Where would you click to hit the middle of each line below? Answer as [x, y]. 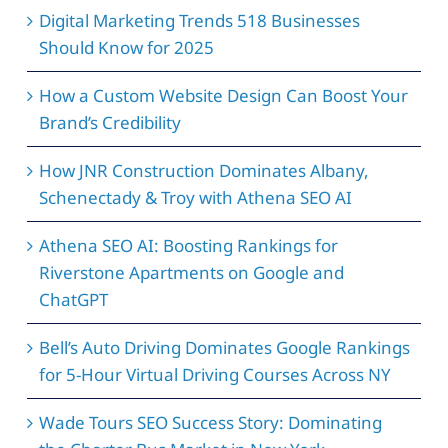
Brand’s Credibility [109, 123]
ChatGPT [73, 300]
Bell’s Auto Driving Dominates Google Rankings [224, 348]
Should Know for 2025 [126, 48]
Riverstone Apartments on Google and [191, 273]
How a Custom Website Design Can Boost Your [223, 96]
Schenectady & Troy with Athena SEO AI [195, 198]
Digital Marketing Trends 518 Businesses [199, 21]
